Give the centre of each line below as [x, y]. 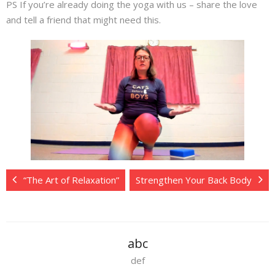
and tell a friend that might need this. [83, 19]
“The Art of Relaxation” [71, 180]
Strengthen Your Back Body [194, 180]
